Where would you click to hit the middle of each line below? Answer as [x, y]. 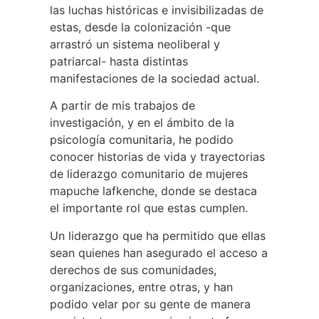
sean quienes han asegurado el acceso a [159, 252]
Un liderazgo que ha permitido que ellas [158, 235]
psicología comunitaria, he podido [142, 140]
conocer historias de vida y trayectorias [157, 157]
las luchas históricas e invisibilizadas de [157, 10]
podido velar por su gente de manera [150, 304]
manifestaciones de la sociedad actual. [155, 78]
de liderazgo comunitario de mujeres [149, 174]
